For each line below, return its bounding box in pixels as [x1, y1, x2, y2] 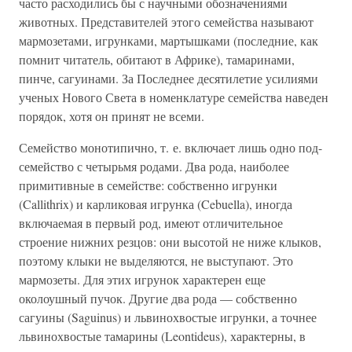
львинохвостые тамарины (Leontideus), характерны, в [19, 328, 306, 344]
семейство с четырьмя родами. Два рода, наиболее [19, 158, 289, 174]
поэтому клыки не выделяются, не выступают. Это [19, 252, 293, 269]
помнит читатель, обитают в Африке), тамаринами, [19, 51, 295, 68]
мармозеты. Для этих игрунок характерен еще [19, 271, 266, 288]
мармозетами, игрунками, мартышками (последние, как [19, 32, 318, 49]
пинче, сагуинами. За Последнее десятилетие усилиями [19, 70, 318, 86]
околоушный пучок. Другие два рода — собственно [19, 290, 297, 306]
